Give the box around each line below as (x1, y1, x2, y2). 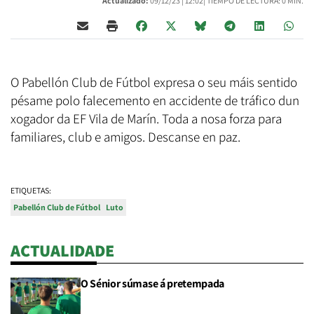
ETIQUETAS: (11, 185, 51, 196)
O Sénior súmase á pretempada (81, 276, 225, 292)
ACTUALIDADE (11, 239, 114, 262)
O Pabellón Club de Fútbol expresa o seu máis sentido (11, 74, 297, 91)
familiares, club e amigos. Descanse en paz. (11, 128, 240, 146)
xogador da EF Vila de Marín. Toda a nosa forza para (11, 110, 282, 128)
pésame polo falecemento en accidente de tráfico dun (11, 92, 299, 109)
